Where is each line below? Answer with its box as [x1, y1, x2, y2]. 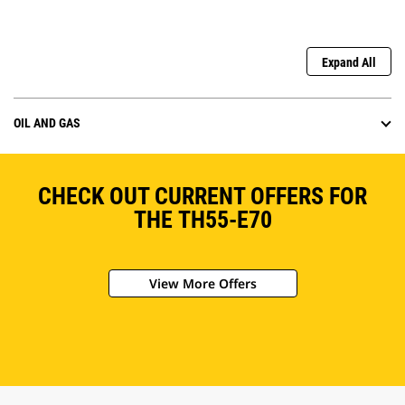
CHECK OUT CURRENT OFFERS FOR [38, 183, 367, 211]
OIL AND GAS [14, 116, 80, 131]
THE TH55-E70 [133, 206, 272, 234]
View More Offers [148, 275, 257, 293]
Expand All [322, 55, 376, 71]
